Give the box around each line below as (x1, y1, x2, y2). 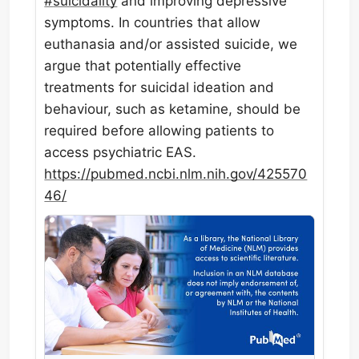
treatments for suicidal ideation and (44, 79, 275, 95)
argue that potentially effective (44, 57, 242, 74)
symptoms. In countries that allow (44, 14, 261, 30)
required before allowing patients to (44, 122, 275, 139)
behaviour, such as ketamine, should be (44, 100, 301, 117)
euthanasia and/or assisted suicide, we (44, 35, 298, 52)
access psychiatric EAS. (44, 143, 197, 160)
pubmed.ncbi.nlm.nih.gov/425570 (91, 165, 308, 182)
